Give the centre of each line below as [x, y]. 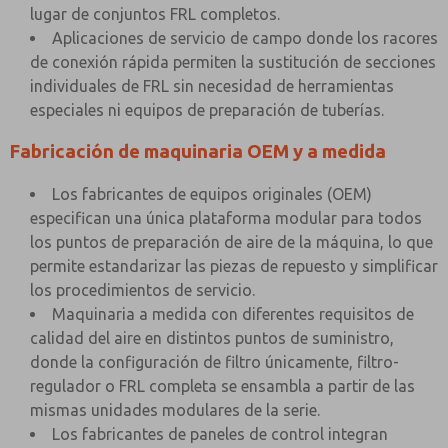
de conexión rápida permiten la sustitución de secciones [233, 62]
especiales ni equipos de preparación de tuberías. [207, 110]
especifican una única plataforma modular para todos [226, 218]
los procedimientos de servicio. [142, 290]
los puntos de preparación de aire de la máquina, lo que [231, 242]
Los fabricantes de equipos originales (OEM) [212, 194]
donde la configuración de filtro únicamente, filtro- [214, 362]
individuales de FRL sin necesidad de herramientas [212, 86]
